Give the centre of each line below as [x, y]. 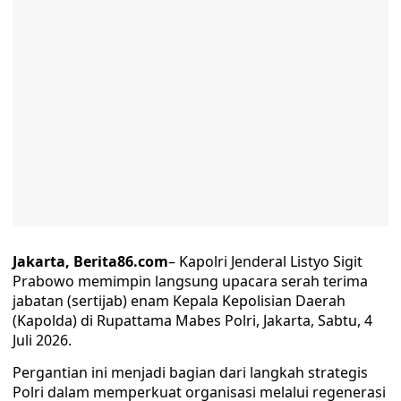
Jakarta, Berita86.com [90, 261]
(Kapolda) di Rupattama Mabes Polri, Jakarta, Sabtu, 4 [192, 320]
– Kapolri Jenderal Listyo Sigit [265, 261]
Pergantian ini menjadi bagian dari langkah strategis [190, 372]
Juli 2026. [42, 340]
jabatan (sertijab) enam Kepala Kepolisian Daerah [179, 301]
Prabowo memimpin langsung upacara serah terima [190, 281]
